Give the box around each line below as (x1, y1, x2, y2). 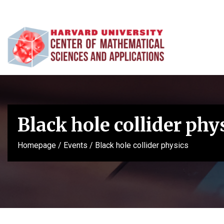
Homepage (17, 140, 56, 150)
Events (63, 140, 87, 150)
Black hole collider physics (95, 140, 188, 150)
